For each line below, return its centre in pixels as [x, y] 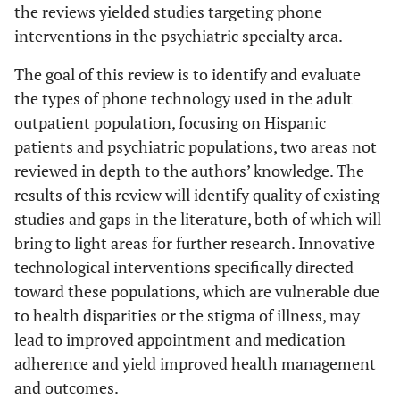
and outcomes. [67, 387]
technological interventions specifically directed [184, 267]
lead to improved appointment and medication [180, 339]
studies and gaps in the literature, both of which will [198, 219]
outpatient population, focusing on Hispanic [170, 122]
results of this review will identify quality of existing [197, 195]
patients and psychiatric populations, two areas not [196, 146]
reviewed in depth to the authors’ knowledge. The [189, 171]
